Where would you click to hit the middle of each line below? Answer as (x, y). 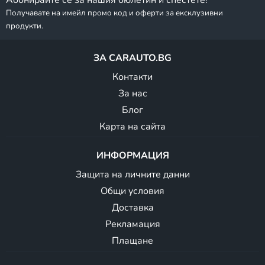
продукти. (25, 26)
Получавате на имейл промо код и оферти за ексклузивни (114, 13)
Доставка (132, 208)
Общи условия (132, 191)
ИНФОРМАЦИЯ (132, 156)
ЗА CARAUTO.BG (132, 58)
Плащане (132, 241)
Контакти (132, 77)
